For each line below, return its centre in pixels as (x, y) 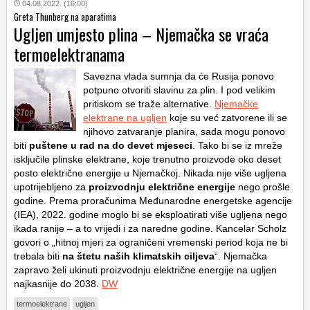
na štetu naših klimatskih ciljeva (138, 256)
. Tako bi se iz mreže (237, 146)
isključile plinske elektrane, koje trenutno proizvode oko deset (147, 159)
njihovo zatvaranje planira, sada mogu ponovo (184, 132)
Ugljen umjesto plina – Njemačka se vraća (141, 34)
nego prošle (263, 187)
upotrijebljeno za (51, 187)
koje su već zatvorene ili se (227, 118)
